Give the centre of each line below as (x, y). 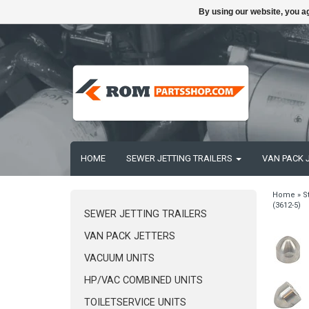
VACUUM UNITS (119, 258)
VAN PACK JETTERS (130, 236)
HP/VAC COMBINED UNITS (143, 280)
